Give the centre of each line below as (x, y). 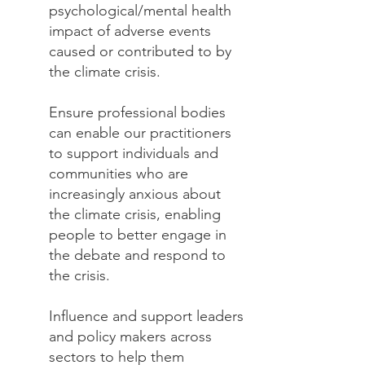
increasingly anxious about (135, 194)
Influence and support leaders (146, 316)
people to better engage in (138, 235)
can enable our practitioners (140, 133)
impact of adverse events (130, 31)
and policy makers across (130, 336)
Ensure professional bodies (137, 112)
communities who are (119, 174)
